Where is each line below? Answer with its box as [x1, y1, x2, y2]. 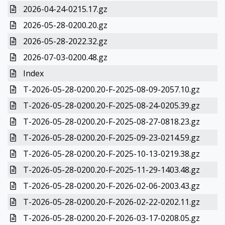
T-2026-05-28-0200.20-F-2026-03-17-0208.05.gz [23, 212, 200, 223]
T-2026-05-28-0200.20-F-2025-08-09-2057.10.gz [23, 84, 200, 95]
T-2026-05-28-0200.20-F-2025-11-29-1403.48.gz [23, 164, 200, 175]
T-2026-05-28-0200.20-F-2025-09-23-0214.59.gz [23, 132, 200, 143]
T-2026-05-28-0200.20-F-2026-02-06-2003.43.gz [23, 180, 200, 191]
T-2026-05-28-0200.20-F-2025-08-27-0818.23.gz [23, 116, 200, 127]
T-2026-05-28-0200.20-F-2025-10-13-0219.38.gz [23, 148, 200, 159]
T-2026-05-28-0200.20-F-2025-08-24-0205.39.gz [23, 100, 200, 111]
